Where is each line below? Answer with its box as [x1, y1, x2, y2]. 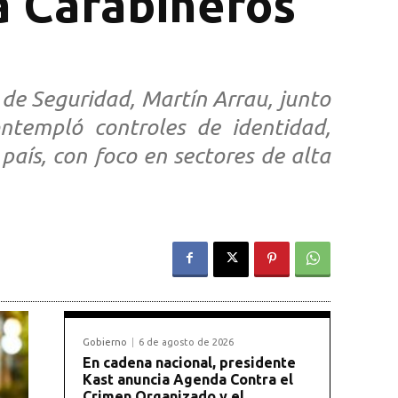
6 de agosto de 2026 [139, 336, 234, 347]
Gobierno [83, 336, 127, 347]
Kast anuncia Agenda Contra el [83, 370, 293, 387]
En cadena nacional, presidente [83, 354, 296, 370]
